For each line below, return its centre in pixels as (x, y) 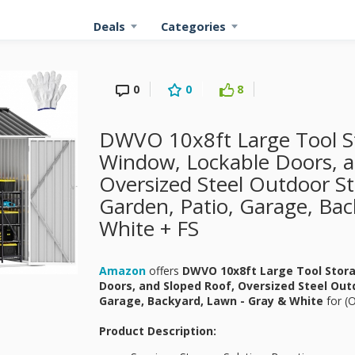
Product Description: (158, 331)
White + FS (149, 228)
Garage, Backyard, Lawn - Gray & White (211, 301)
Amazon (122, 271)
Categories (193, 27)
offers (164, 271)
